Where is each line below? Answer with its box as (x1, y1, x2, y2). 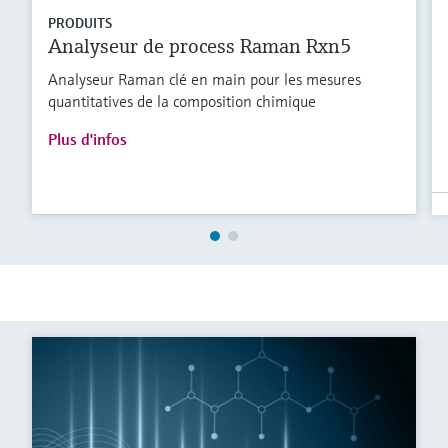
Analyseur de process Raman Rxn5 (48, 34, 352, 60)
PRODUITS (48, 14, 112, 33)
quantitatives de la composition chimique (48, 91, 316, 112)
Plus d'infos (48, 129, 127, 150)
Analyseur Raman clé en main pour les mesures (48, 69, 361, 90)
